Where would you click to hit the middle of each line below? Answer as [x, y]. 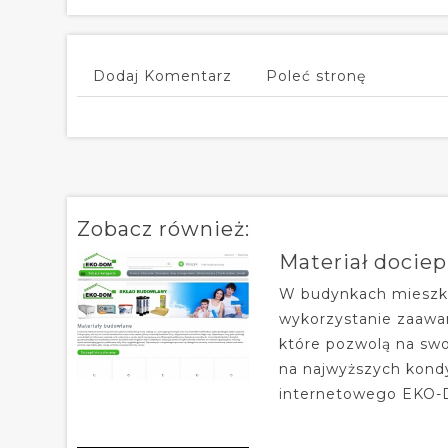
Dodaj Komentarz [162, 75]
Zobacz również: [163, 228]
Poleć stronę [316, 75]
